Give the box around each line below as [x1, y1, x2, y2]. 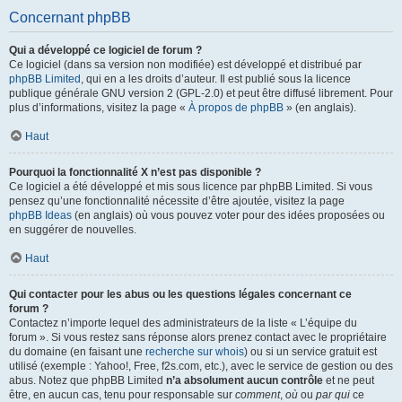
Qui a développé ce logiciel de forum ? [9, 44, 202, 57]
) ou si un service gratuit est [244, 345, 377, 358]
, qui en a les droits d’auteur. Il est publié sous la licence [81, 73, 351, 85]
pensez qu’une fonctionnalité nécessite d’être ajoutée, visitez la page [9, 195, 345, 207]
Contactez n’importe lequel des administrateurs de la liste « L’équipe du [9, 317, 357, 329]
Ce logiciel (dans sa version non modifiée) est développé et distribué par [9, 58, 362, 71]
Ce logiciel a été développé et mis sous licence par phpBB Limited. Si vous [9, 180, 372, 193]
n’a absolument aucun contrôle [166, 374, 323, 387]
